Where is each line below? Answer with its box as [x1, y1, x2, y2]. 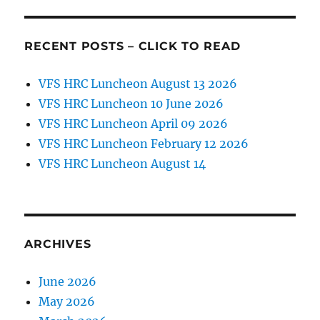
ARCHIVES [24, 237, 91, 251]
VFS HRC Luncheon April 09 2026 [39, 116, 229, 131]
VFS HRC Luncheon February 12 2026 [39, 136, 249, 151]
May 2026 [39, 294, 96, 309]
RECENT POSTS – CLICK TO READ [24, 39, 241, 54]
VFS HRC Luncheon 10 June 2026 [39, 96, 224, 111]
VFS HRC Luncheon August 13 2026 [39, 76, 238, 91]
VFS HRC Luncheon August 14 [39, 156, 206, 171]
